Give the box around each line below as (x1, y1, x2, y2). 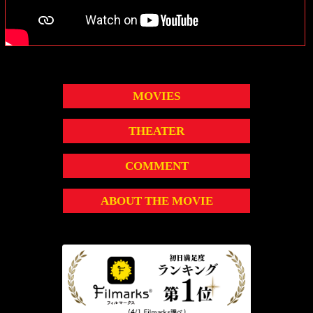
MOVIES (133, 89, 180, 103)
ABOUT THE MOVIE (100, 194, 213, 208)
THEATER (129, 124, 184, 138)
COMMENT (124, 159, 189, 173)
